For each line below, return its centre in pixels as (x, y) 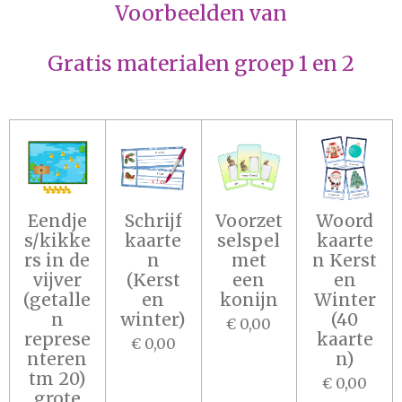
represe (57, 339)
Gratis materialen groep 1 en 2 (201, 63)
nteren (57, 358)
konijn (249, 299)
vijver (57, 280)
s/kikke (57, 240)
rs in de (57, 260)
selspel (249, 240)
